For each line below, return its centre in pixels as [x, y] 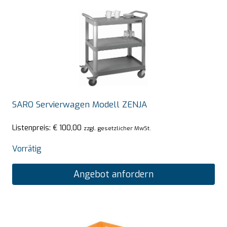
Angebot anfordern [113, 175]
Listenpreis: [32, 128]
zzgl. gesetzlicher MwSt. [117, 128]
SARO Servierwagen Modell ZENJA [80, 104]
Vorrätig [27, 149]
